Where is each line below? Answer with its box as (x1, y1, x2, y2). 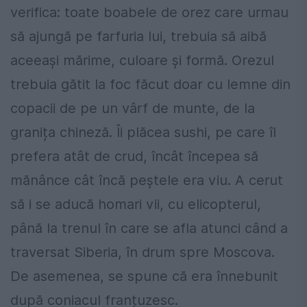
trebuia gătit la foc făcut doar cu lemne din (10, 76, 291, 93)
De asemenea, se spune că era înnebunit (10, 268, 278, 285)
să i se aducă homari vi (10, 196, 157, 213)
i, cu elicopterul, (157, 196, 261, 213)
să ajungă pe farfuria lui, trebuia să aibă (10, 28, 267, 45)
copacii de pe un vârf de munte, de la (10, 100, 255, 117)
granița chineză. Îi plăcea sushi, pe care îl (10, 124, 276, 141)
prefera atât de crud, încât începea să (10, 148, 258, 165)
